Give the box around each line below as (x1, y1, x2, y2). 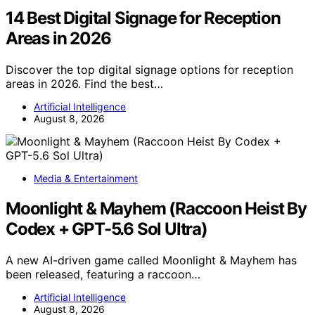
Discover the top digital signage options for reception (6, 63, 293, 77)
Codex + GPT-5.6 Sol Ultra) (6, 219, 207, 240)
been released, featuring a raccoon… (6, 266, 200, 281)
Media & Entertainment (34, 172, 138, 185)
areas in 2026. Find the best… (6, 77, 163, 91)
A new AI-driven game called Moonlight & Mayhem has (6, 252, 297, 267)
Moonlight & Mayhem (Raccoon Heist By (6, 198, 307, 219)
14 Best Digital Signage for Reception (6, 8, 281, 29)
